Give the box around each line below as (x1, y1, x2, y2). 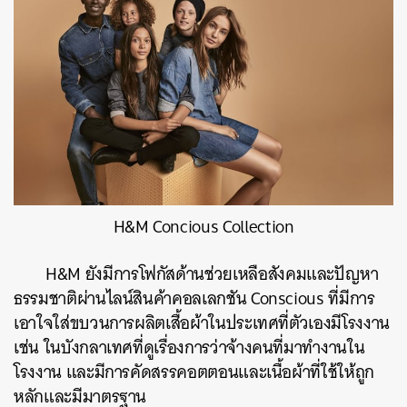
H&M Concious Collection (113, 212, 294, 243)
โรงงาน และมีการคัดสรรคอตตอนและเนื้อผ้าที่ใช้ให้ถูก (14, 357, 374, 388)
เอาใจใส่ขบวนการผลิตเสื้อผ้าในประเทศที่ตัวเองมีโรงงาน (14, 308, 390, 339)
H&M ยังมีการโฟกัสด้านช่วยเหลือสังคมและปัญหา (45, 259, 379, 290)
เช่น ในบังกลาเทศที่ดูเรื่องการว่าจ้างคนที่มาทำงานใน (14, 333, 365, 363)
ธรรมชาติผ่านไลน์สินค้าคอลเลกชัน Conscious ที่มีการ (14, 283, 375, 314)
